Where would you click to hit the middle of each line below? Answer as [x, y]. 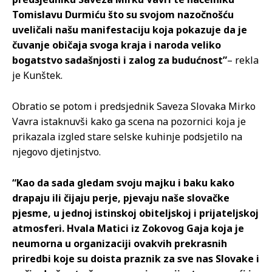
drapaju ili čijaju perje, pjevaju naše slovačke [121, 198]
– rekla [243, 60]
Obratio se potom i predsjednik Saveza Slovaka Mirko [134, 107]
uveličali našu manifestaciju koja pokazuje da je [130, 30]
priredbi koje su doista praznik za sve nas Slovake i [136, 259]
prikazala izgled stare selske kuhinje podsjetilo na [127, 137]
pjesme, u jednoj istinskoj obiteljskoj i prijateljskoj [135, 213]
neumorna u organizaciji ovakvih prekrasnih [120, 244]
